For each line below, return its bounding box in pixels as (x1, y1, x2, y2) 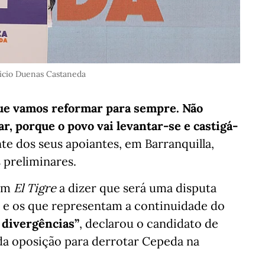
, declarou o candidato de (79, 216, 218, 231)
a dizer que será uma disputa (56, 180, 216, 195)
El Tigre (14, 180, 56, 195)
